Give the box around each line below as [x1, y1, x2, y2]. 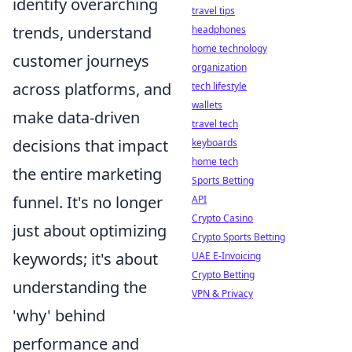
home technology [192, 42, 267, 55]
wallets [192, 98, 222, 112]
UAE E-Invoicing [192, 249, 261, 262]
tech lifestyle [192, 79, 247, 93]
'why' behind [13, 305, 105, 326]
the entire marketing [13, 163, 162, 185]
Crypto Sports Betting [192, 230, 285, 244]
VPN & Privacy [192, 287, 253, 300]
